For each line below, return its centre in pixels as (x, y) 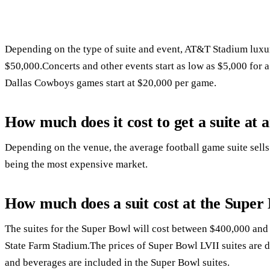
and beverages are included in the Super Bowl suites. (117, 263)
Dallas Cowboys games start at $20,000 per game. (111, 83)
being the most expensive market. (76, 165)
